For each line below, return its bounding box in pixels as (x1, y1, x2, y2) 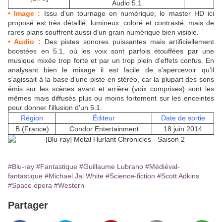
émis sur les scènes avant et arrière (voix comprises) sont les (8, 85, 214, 93)
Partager (8, 200, 48, 211)
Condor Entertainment (69, 125, 139, 133)
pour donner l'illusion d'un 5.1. (8, 104, 102, 112)
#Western (54, 181, 84, 190)
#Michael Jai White (45, 172, 104, 180)
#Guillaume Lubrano (79, 163, 143, 171)
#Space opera (8, 181, 52, 190)
